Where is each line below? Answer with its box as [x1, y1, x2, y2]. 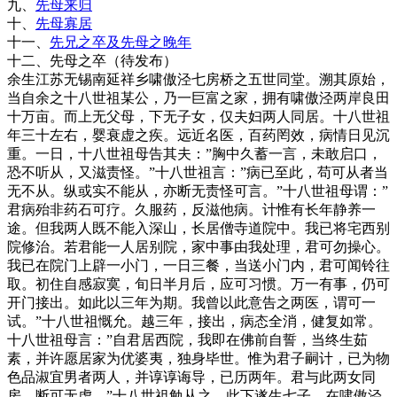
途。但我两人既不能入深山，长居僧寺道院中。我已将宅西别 [7, 221, 390, 237]
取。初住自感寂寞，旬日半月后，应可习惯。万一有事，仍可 [7, 276, 390, 292]
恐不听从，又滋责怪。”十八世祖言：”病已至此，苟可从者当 [7, 165, 388, 181]
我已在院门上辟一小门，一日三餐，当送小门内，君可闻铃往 [7, 258, 390, 274]
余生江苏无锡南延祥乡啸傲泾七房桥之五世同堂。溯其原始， [7, 72, 390, 88]
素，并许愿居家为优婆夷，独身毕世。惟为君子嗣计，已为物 [7, 351, 390, 367]
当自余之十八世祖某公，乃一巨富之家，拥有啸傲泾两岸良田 [7, 90, 390, 106]
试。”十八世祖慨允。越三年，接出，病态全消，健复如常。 [7, 314, 382, 330]
